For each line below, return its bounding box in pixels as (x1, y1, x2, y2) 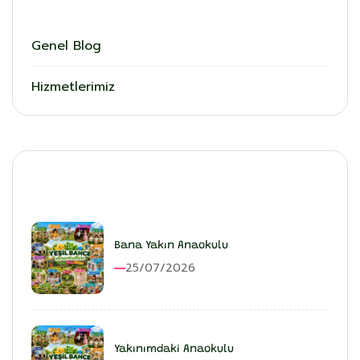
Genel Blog (31, 35, 101, 55)
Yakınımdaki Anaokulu (114, 344, 234, 356)
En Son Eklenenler (41, 174, 154, 187)
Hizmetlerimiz (31, 76, 115, 96)
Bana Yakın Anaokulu (114, 240, 228, 252)
